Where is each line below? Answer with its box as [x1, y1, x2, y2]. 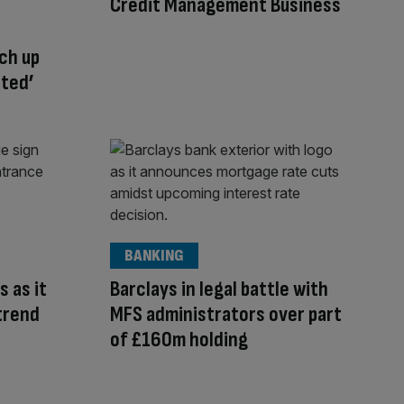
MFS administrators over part [110, 300, 342, 327]
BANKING [124, 245, 184, 265]
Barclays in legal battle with [110, 275, 328, 302]
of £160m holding [110, 326, 248, 353]
